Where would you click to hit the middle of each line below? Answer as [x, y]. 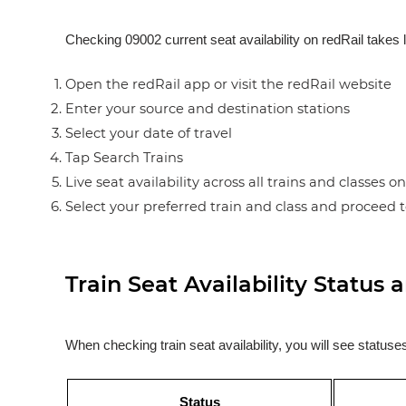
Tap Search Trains [124, 158]
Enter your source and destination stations [208, 109]
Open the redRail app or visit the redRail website [228, 84]
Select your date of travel [149, 133]
